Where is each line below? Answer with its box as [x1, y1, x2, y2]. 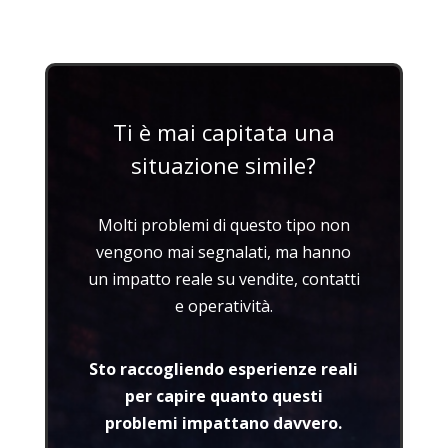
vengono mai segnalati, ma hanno [96, 240, 352, 263]
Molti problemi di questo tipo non [97, 213, 350, 236]
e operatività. [174, 294, 273, 317]
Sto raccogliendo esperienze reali [89, 357, 359, 380]
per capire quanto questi [124, 384, 323, 407]
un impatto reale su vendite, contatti [87, 267, 360, 290]
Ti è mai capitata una [112, 116, 335, 147]
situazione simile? [131, 149, 317, 180]
